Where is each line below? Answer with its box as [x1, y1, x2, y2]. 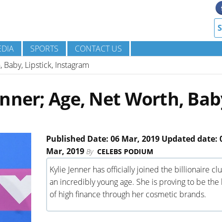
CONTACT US [75, 43, 122, 54]
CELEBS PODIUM [97, 147, 153, 156]
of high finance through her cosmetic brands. [49, 189, 206, 200]
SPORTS [30, 43, 58, 54]
